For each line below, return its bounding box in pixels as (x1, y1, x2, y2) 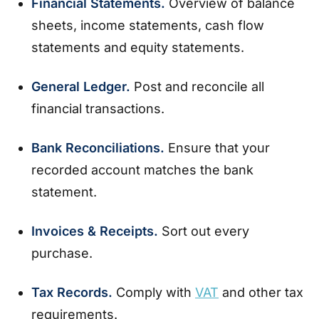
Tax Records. (31, 285, 116, 300)
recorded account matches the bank (31, 162, 253, 177)
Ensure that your (168, 140, 270, 155)
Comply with (116, 285, 195, 300)
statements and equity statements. (31, 40, 248, 55)
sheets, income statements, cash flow (31, 18, 264, 33)
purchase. (31, 246, 96, 261)
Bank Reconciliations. (31, 140, 168, 155)
